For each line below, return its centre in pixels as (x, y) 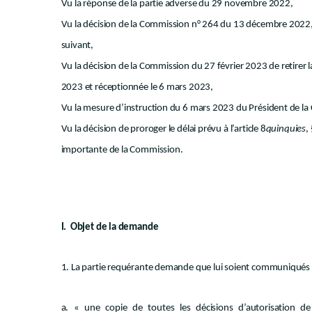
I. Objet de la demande (110, 227)
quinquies (286, 129)
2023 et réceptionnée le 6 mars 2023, (137, 87)
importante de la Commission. (122, 150)
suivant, (77, 46)
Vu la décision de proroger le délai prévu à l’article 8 (163, 129)
